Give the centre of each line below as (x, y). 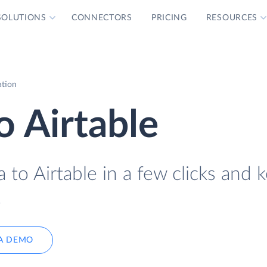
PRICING (169, 18)
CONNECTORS (102, 18)
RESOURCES (232, 18)
